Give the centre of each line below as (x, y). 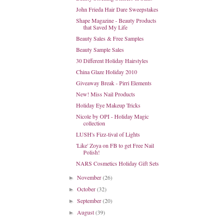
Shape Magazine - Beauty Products (116, 20)
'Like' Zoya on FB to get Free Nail (115, 145)
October (87, 189)
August (86, 212)
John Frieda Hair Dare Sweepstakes (117, 9)
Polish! (91, 152)
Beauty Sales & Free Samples (110, 38)
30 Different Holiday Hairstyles (112, 61)
